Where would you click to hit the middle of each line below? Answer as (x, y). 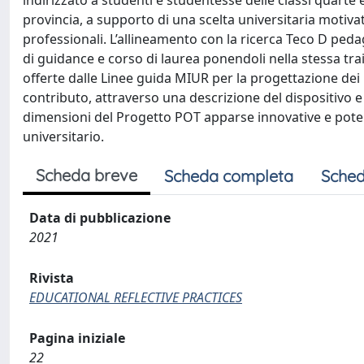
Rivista (52, 278)
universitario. (63, 136)
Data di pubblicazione (100, 218)
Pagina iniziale (77, 338)
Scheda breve (87, 175)
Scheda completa (229, 176)
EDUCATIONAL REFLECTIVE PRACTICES (136, 297)
